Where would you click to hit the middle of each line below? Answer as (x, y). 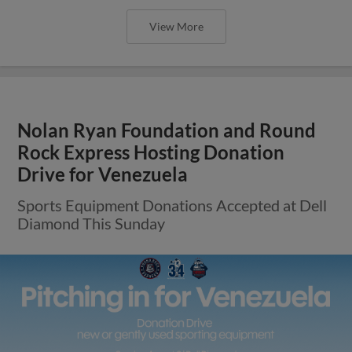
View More (176, 26)
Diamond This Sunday (92, 223)
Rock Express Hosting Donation (151, 152)
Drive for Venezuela (103, 174)
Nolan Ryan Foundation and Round (167, 130)
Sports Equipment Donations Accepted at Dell (172, 205)
